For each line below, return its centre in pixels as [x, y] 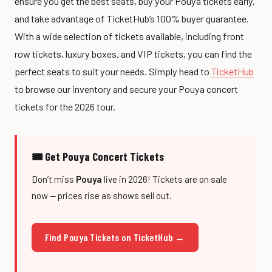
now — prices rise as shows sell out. [102, 195]
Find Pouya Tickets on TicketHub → [115, 237]
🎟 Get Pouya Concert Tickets [98, 156]
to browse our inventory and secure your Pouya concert [126, 89]
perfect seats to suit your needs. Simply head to [113, 71]
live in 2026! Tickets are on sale [165, 179]
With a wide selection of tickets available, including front [129, 36]
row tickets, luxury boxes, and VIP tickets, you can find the [133, 53]
